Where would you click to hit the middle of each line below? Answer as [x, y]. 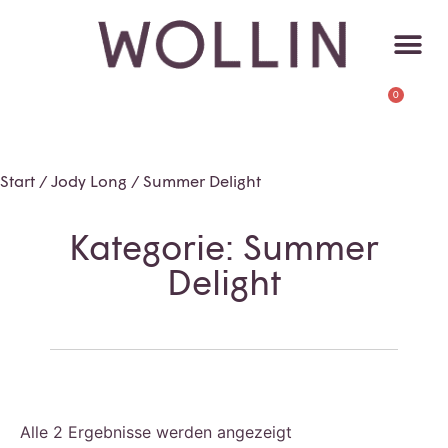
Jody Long [89, 180]
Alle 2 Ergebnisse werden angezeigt [156, 432]
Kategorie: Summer [224, 246]
